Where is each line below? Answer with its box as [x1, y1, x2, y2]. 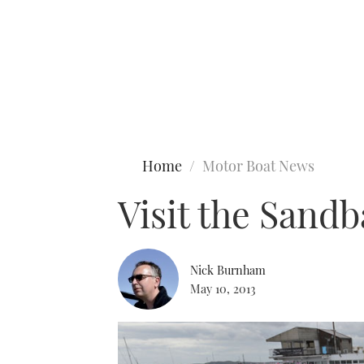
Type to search [8, 71, 86, 88]
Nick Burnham [190, 261, 266, 278]
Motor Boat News [202, 156, 314, 175]
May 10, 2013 [190, 279, 255, 297]
